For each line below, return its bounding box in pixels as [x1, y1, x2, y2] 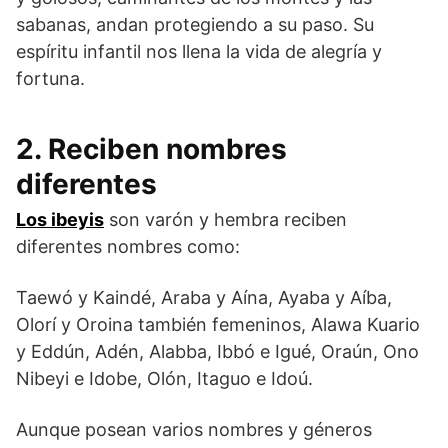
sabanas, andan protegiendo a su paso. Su [16, 13, 374, 35]
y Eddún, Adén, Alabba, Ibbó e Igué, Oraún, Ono [16, 340, 419, 362]
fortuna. [16, 67, 85, 89]
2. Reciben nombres [16, 131, 287, 166]
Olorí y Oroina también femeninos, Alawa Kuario [16, 313, 420, 335]
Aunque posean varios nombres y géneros [16, 418, 372, 440]
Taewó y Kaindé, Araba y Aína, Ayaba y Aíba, [16, 286, 392, 308]
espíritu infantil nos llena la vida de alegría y [16, 40, 382, 62]
